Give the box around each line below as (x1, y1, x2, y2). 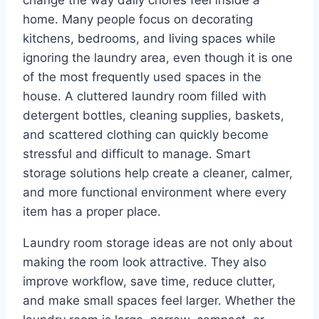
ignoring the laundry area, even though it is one (23, 51, 293, 66)
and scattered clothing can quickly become (23, 127, 268, 142)
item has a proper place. (23, 204, 161, 219)
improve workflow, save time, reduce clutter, (23, 274, 276, 289)
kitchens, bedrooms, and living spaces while (23, 31, 276, 46)
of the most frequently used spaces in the (23, 70, 261, 85)
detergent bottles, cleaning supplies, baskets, (23, 108, 284, 123)
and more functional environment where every (23, 185, 286, 200)
